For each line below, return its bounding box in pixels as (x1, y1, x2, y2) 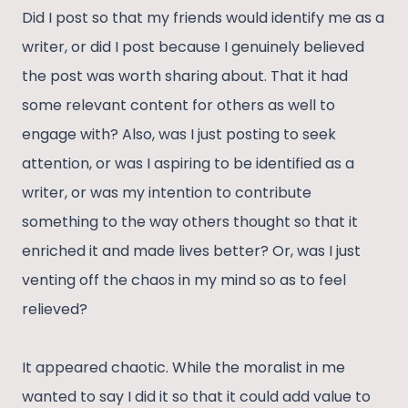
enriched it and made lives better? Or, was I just (22, 240, 361, 262)
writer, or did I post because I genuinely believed (22, 36, 364, 58)
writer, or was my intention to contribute (22, 182, 311, 204)
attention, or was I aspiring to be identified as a (22, 153, 354, 175)
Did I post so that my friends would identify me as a (22, 7, 384, 29)
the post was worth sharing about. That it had (22, 66, 348, 87)
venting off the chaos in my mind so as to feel (22, 270, 346, 291)
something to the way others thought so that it (22, 211, 358, 233)
